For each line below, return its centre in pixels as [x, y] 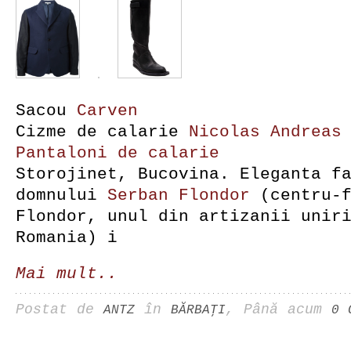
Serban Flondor [179, 195]
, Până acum [279, 309]
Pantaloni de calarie [118, 153]
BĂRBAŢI [198, 310]
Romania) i [67, 237]
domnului [62, 195]
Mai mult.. [67, 273]
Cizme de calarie [102, 132]
